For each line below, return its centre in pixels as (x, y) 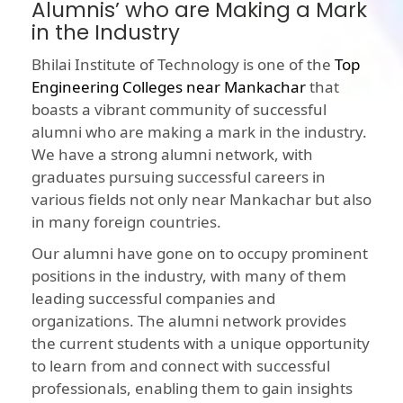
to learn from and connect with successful (181, 366)
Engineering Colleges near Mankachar (169, 87)
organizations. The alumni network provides (189, 321)
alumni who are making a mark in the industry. (199, 132)
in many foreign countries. (126, 222)
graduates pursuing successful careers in (179, 177)
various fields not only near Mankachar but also (201, 200)
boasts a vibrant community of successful (179, 110)
